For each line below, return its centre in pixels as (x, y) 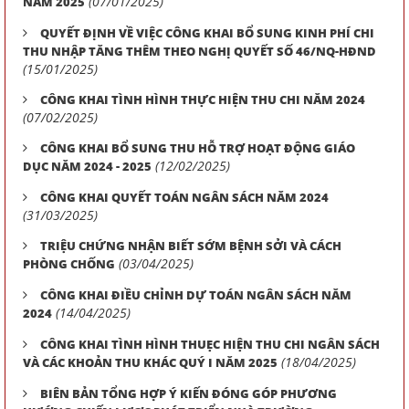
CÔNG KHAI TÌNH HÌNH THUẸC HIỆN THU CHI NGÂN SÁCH (210, 344)
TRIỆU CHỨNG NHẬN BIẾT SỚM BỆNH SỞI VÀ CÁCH (191, 246)
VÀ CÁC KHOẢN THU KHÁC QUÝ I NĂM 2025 (150, 362)
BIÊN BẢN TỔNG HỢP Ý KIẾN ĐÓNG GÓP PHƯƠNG (189, 393)
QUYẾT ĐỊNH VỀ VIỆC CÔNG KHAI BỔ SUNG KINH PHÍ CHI (207, 33)
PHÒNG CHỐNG (69, 264)
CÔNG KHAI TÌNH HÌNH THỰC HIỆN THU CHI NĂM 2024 (203, 100)
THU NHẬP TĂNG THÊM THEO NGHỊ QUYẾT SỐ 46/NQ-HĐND (199, 51)
